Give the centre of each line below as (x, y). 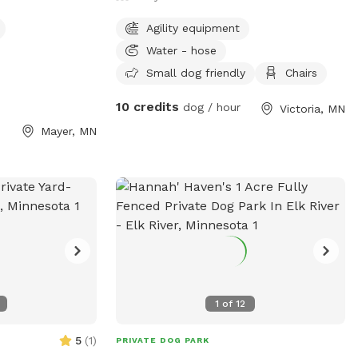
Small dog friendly (195, 72)
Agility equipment (193, 28)
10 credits (147, 106)
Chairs (301, 72)
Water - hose (181, 50)
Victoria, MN (312, 108)
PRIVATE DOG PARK (162, 340)
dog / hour (209, 107)
